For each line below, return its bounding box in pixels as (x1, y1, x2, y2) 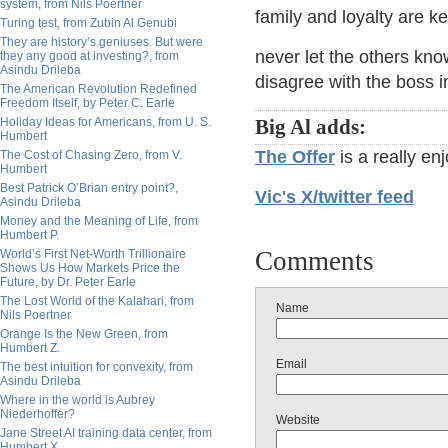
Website (276, 413, 320, 427)
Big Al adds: (255, 116, 366, 138)
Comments (255, 246, 374, 276)
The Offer (255, 147, 335, 167)
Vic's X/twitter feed (255, 187, 414, 207)
